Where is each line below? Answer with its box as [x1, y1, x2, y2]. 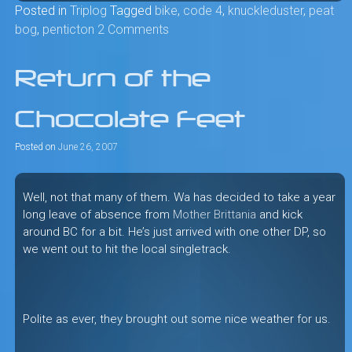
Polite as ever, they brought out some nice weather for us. [22, 311, 331, 326]
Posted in [14, 2, 70, 18]
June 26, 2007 [57, 141, 118, 152]
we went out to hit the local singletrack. [22, 241, 231, 256]
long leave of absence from [22, 207, 173, 222]
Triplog [69, 2, 107, 18]
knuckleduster [227, 2, 303, 18]
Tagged [109, 2, 155, 18]
